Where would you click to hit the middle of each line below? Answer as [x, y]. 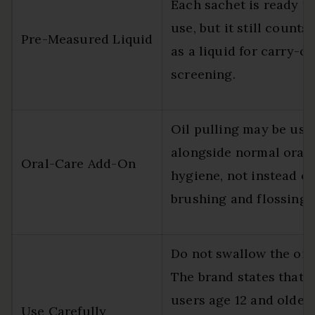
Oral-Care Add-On [78, 163]
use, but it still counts [240, 27]
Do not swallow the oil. [242, 253]
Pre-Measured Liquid [87, 39]
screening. [203, 74]
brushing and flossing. [240, 198]
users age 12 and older [240, 300]
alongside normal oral [240, 152]
